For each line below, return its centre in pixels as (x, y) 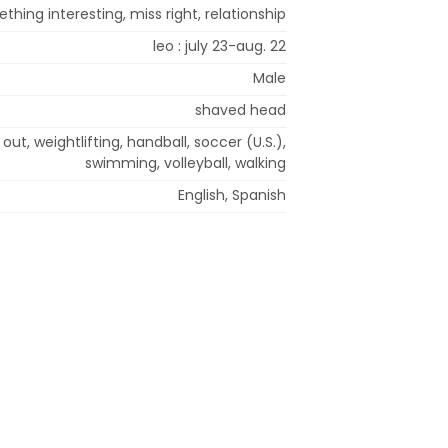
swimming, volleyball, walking (185, 162)
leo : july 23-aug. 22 (219, 45)
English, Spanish (232, 194)
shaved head (240, 109)
